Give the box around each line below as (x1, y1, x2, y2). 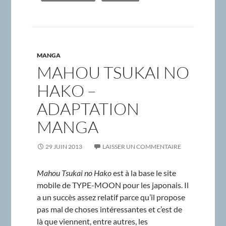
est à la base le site (111, 168, 176, 178)
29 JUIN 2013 (45, 143, 82, 151)
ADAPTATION (36, 98, 139, 120)
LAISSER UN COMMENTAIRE (102, 143, 181, 151)
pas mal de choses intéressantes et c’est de (36, 204, 182, 214)
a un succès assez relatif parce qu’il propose (36, 192, 185, 202)
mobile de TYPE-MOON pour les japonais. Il (36, 180, 189, 190)
